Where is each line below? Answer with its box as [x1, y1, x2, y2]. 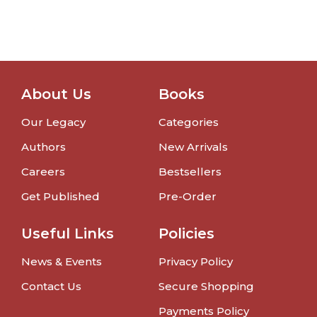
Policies [158, 225, 214, 243]
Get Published [21, 190, 100, 204]
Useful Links [21, 225, 114, 243]
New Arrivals [158, 140, 228, 154]
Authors [21, 140, 66, 154]
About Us [21, 86, 91, 103]
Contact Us [21, 279, 81, 294]
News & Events [21, 255, 102, 269]
